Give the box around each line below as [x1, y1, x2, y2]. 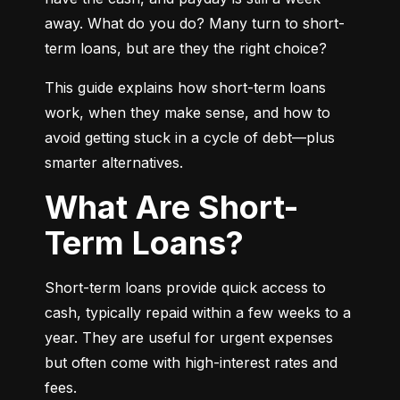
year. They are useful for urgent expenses [45, 329, 333, 347]
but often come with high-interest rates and [45, 354, 337, 372]
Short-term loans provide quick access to [45, 279, 326, 297]
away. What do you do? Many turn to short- [45, 14, 345, 33]
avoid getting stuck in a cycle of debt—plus [45, 129, 335, 147]
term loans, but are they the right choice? [45, 39, 327, 58]
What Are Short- [45, 187, 78, 228]
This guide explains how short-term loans [45, 79, 326, 97]
